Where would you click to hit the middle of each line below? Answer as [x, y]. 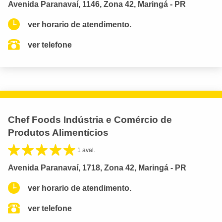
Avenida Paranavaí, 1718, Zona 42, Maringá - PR [97, 167]
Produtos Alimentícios [58, 132]
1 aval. [86, 150]
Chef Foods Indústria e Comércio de [90, 119]
